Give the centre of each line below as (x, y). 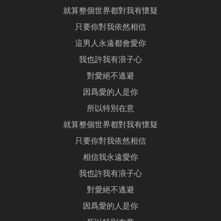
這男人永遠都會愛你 (110, 44)
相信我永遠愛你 (110, 158)
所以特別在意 (110, 109)
